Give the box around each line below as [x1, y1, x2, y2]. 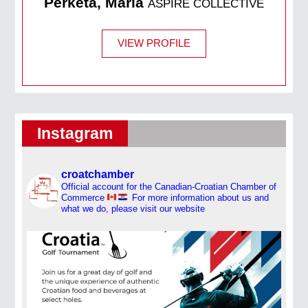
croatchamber [61, 168, 135, 180]
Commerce [61, 192, 108, 203]
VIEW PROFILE [118, 37, 190, 49]
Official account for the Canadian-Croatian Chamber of [61, 181, 277, 192]
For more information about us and [129, 192, 269, 203]
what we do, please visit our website [61, 203, 206, 214]
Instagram [37, 124, 113, 142]
